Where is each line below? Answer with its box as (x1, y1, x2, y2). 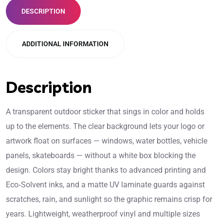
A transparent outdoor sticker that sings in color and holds (6, 107, 204, 116)
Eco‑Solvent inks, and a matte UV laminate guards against (6, 180, 205, 189)
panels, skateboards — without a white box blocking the (6, 150, 196, 160)
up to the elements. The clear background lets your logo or (6, 121, 204, 131)
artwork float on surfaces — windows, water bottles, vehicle (6, 136, 207, 145)
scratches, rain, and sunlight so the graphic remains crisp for (6, 194, 212, 204)
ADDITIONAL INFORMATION (22, 39, 109, 48)
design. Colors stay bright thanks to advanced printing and (6, 165, 206, 175)
